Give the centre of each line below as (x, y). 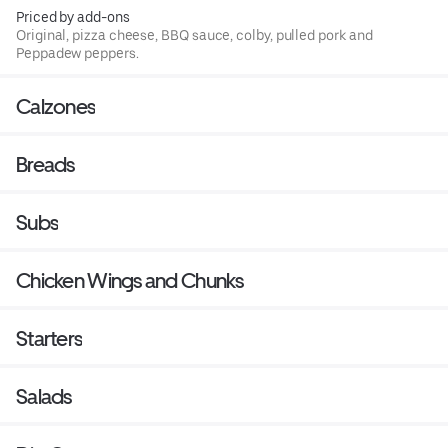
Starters (49, 338)
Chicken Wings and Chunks (130, 280)
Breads (45, 164)
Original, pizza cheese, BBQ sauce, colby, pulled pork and (194, 34)
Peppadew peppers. (77, 52)
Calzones (56, 106)
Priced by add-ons (73, 16)
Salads (44, 396)
